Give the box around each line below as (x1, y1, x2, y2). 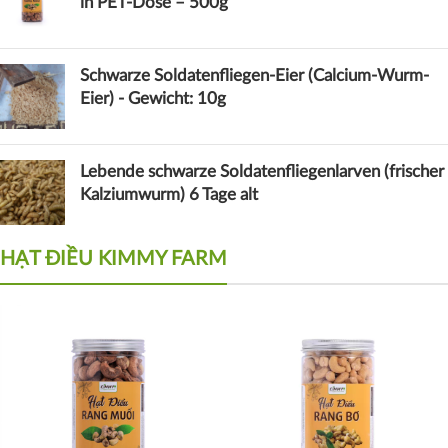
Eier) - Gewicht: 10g (80, 89, 226, 107)
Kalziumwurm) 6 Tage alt (80, 185, 258, 203)
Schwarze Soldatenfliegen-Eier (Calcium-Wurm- (80, 66, 429, 84)
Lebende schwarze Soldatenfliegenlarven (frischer (80, 162, 444, 180)
